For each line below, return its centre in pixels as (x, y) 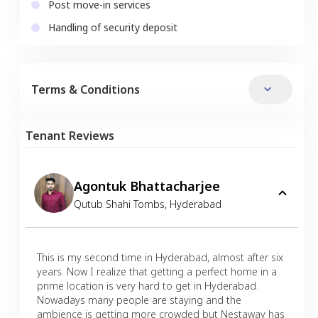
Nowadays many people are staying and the (139, 300)
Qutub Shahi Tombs (119, 204)
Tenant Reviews (70, 135)
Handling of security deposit (113, 27)
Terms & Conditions (86, 89)
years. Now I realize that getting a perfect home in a (157, 271)
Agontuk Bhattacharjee (147, 186)
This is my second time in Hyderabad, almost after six (160, 257)
